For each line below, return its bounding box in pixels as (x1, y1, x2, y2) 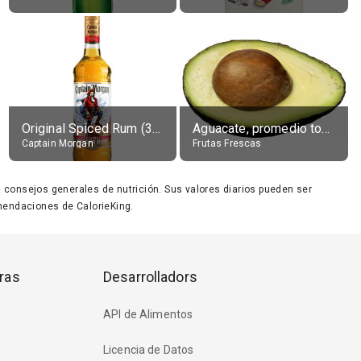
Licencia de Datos (103, 343, 194, 357)
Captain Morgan (21, 138, 93, 149)
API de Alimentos (103, 308, 193, 322)
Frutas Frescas (193, 138, 262, 149)
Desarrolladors (103, 268, 197, 285)
